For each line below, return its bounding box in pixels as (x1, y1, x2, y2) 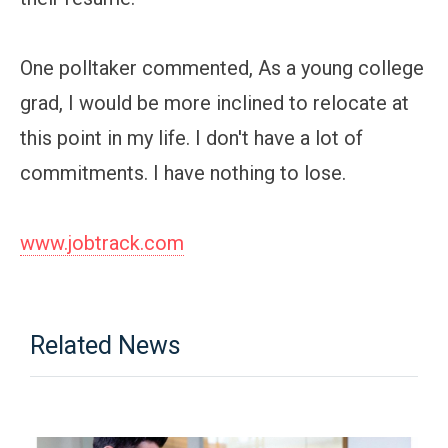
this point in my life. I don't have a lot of (20, 125, 363, 150)
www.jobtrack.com (20, 230, 184, 255)
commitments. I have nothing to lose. (20, 160, 346, 185)
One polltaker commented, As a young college (20, 55, 424, 80)
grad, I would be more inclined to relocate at (20, 90, 409, 115)
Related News (30, 330, 182, 360)
